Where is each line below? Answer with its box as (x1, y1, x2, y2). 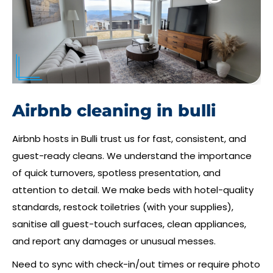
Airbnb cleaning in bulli (12, 101, 216, 121)
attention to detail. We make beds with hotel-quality (12, 183, 253, 197)
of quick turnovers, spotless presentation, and (12, 166, 221, 180)
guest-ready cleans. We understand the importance (12, 149, 252, 163)
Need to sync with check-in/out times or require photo (12, 258, 260, 271)
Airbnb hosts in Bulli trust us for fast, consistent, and (12, 132, 246, 146)
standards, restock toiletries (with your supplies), (12, 200, 233, 214)
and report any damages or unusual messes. (12, 235, 216, 248)
